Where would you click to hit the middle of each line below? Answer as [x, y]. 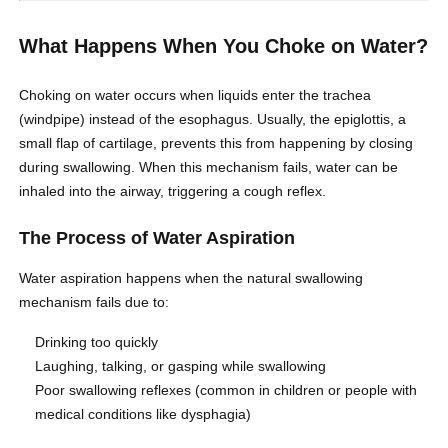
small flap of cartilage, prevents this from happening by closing [216, 143]
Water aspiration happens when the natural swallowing [191, 278]
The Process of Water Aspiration [157, 238]
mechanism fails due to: [94, 302]
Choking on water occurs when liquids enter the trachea [195, 95]
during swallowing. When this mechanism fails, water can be [209, 167]
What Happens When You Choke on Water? [224, 46]
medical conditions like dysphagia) [143, 414]
